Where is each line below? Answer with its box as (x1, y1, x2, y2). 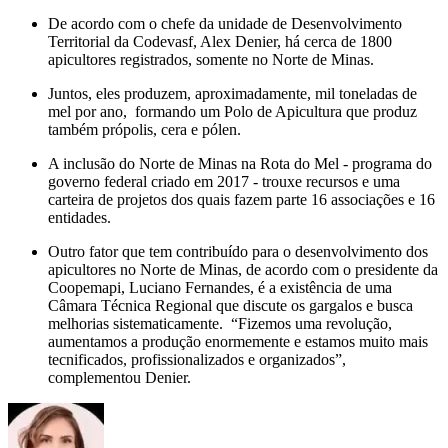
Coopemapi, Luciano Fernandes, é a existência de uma (48, 279, 392, 297)
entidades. (48, 209, 115, 227)
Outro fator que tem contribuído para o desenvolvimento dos (48, 243, 428, 261)
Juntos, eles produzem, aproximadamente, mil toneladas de (48, 85, 417, 103)
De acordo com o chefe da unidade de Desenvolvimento (48, 15, 402, 33)
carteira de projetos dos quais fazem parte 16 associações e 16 (48, 191, 435, 209)
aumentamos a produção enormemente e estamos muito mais (48, 333, 428, 351)
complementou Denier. (48, 369, 195, 387)
